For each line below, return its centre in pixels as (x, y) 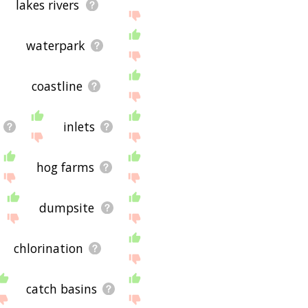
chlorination (48, 248)
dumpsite (67, 207)
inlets (79, 126)
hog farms (65, 167)
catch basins (61, 288)
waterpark (55, 45)
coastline (57, 86)
